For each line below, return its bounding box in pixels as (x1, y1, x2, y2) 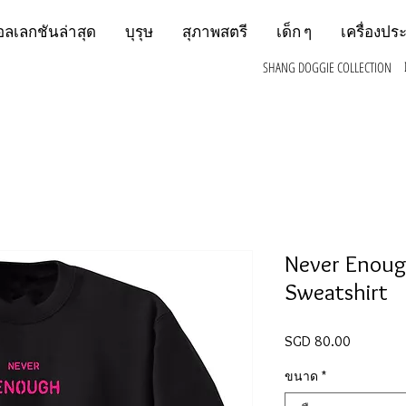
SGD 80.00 (285, 333, 351, 351)
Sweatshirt (285, 277, 388, 307)
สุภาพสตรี (182, 21, 247, 42)
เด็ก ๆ (276, 21, 312, 42)
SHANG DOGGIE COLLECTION (263, 58, 391, 76)
